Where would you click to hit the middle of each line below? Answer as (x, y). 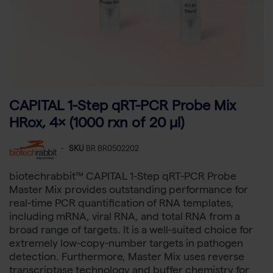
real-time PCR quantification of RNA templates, (122, 205)
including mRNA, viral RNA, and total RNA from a (125, 218)
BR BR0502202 (112, 150)
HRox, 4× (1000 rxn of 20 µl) (97, 125)
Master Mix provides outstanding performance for (129, 191)
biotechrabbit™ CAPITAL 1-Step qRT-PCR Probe (123, 178)
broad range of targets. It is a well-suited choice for (131, 232)
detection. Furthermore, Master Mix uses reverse (127, 258)
